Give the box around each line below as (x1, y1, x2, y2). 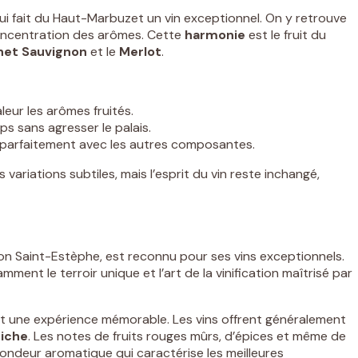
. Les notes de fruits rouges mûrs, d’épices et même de (28, 328, 346, 345)
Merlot (119, 43, 161, 61)
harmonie (185, 26, 245, 44)
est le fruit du (245, 26, 326, 44)
